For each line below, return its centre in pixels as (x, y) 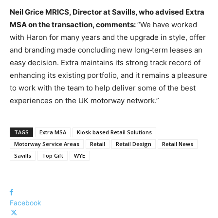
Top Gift (53, 155)
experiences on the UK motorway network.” (84, 100)
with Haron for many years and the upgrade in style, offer (108, 37)
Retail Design (134, 144)
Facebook (26, 202)
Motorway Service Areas (47, 144)
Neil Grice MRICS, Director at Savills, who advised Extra (107, 12)
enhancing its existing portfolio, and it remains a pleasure (109, 75)
